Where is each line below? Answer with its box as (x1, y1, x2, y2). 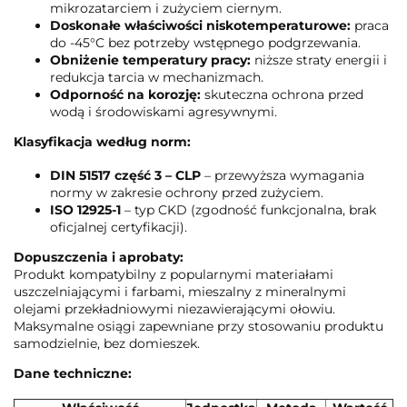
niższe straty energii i (251, 51, 387, 68)
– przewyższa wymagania (201, 166, 364, 184)
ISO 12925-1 (50, 201, 121, 218)
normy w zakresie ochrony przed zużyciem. (50, 184, 323, 201)
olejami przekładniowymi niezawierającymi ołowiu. (14, 300, 335, 317)
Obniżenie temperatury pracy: (50, 51, 251, 68)
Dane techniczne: (14, 364, 132, 382)
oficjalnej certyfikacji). (50, 218, 187, 235)
